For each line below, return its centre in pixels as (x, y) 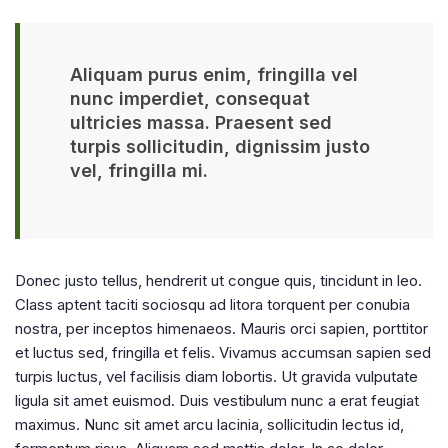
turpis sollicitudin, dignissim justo (220, 146)
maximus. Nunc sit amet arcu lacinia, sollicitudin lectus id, (209, 424)
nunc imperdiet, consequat (190, 98)
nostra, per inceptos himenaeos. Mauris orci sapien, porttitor (221, 328)
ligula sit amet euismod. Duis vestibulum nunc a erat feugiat (217, 400)
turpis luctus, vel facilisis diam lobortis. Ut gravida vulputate (216, 376)
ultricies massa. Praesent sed (201, 122)
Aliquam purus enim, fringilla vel (214, 74)
